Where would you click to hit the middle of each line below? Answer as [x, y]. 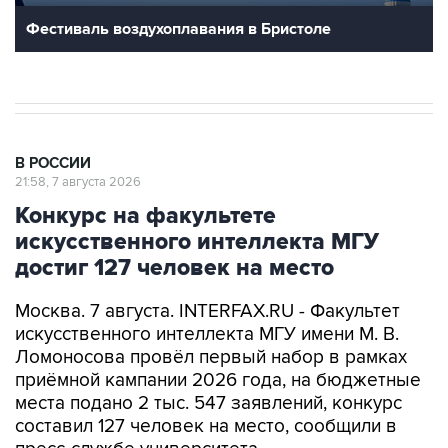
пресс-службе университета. [138, 408]
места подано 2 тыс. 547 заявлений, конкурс [208, 362]
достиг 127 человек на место [174, 226]
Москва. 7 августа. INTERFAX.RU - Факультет [207, 270]
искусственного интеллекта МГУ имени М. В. [207, 293]
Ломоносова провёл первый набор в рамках [211, 316]
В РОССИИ [53, 122]
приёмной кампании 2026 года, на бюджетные [218, 339]
